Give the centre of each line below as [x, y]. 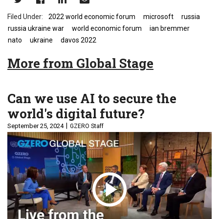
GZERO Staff [87, 126]
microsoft [158, 17]
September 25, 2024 [35, 126]
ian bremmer [170, 29]
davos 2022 [78, 40]
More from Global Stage [80, 63]
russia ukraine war [36, 29]
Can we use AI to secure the [92, 99]
